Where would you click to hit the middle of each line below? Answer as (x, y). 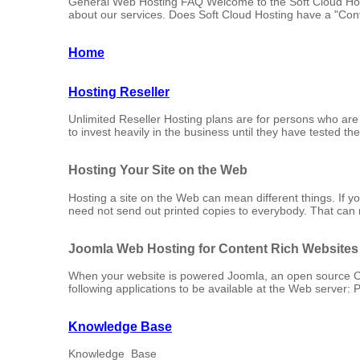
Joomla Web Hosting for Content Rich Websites (213, 248)
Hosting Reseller (119, 91)
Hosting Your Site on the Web (158, 170)
